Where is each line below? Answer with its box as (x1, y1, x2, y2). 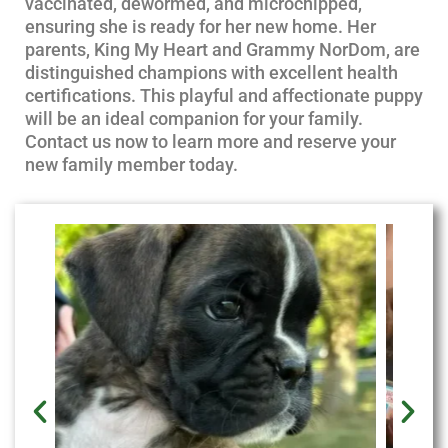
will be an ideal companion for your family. (25, 108, 363, 129)
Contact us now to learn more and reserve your (25, 131, 396, 152)
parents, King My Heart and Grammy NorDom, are (25, 39, 420, 60)
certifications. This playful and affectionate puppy (25, 85, 423, 106)
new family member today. (25, 154, 238, 175)
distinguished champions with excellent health (25, 62, 398, 83)
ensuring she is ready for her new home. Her (25, 16, 376, 37)
